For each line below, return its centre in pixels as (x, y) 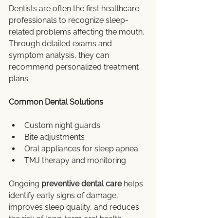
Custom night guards (62, 126)
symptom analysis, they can (60, 55)
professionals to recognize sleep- (69, 20)
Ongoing (25, 184)
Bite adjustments (54, 137)
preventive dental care (82, 184)
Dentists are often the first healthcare (75, 9)
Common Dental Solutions (56, 102)
